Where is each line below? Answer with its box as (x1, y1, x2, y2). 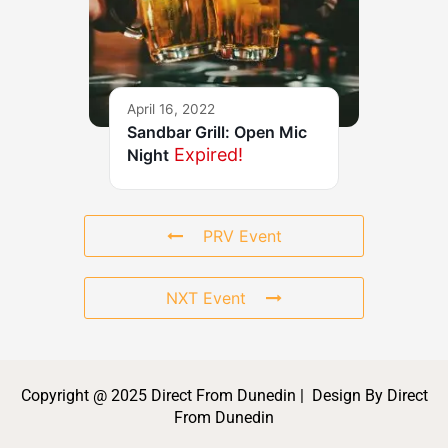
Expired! (174, 144, 243, 166)
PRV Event (202, 226, 282, 247)
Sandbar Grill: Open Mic (127, 122, 307, 143)
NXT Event (166, 288, 246, 309)
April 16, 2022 (127, 101, 215, 118)
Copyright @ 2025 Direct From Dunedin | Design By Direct (20, 386, 428, 406)
